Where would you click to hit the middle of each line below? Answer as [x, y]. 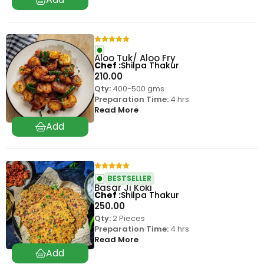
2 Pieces [128, 219]
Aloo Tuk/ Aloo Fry [135, 58]
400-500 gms [137, 89]
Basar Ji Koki [123, 188]
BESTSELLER [129, 179]
